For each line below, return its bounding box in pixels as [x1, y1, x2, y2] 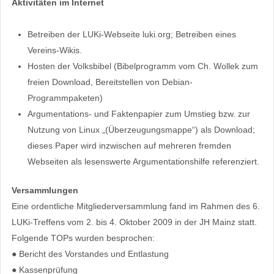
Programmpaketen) [27, 93, 103, 103]
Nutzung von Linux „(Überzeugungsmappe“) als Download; [27, 125, 255, 135]
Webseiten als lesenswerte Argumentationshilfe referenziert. [27, 157, 259, 167]
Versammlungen [11, 185, 78, 196]
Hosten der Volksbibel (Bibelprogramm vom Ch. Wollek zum [27, 61, 258, 72]
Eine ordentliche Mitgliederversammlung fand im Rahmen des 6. [11, 201, 260, 212]
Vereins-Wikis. [27, 45, 82, 56]
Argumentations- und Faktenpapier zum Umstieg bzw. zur [27, 109, 250, 119]
